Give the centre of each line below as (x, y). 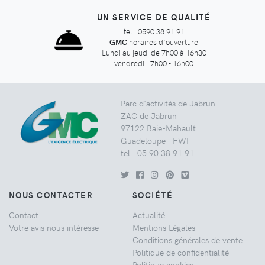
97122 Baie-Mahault (159, 128)
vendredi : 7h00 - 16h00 (154, 63)
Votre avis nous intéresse (54, 227)
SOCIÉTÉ (153, 195)
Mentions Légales (164, 227)
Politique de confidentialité (181, 252)
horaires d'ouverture (163, 42)
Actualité (149, 215)
